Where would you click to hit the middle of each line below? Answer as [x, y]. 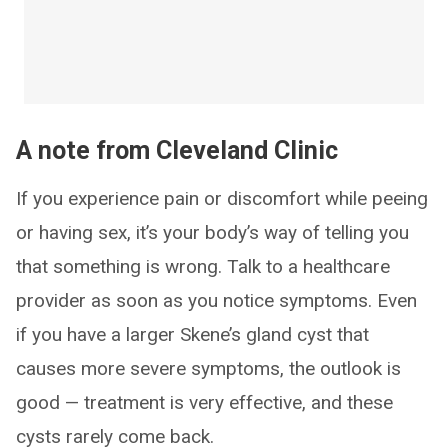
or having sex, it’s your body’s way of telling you [212, 232]
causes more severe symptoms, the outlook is [208, 368]
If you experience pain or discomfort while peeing [222, 198]
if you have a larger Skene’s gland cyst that [192, 334]
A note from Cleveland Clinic [177, 150]
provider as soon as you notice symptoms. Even [216, 300]
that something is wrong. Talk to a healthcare [203, 266]
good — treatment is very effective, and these [204, 402]
